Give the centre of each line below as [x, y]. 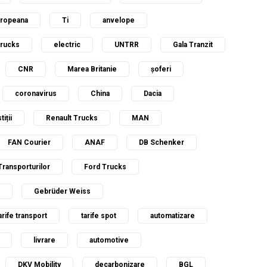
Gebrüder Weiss [62, 191]
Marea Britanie [92, 69]
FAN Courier [29, 142]
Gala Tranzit [193, 45]
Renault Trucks [72, 118]
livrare [44, 240]
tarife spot [99, 216]
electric [67, 45]
